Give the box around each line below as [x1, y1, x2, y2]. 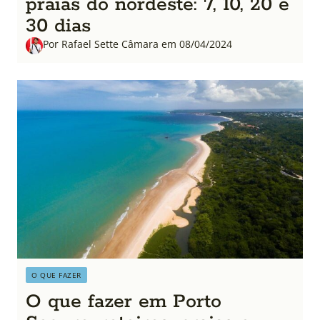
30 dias [26, 14, 91, 39]
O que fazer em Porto [26, 289, 221, 314]
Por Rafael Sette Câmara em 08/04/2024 [43, 37, 232, 51]
